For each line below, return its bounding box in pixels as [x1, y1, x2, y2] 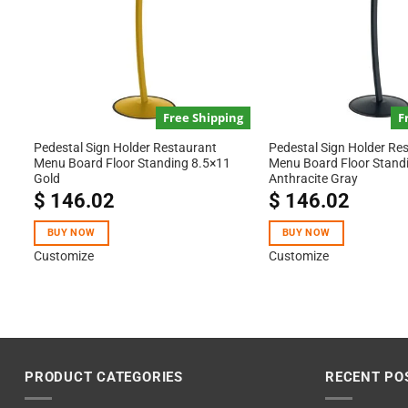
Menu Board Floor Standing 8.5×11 [33, 156, 230, 171]
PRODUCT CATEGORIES [25, 368, 183, 385]
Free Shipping [163, 108, 244, 126]
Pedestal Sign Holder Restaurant [33, 140, 217, 156]
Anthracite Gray [268, 171, 358, 187]
